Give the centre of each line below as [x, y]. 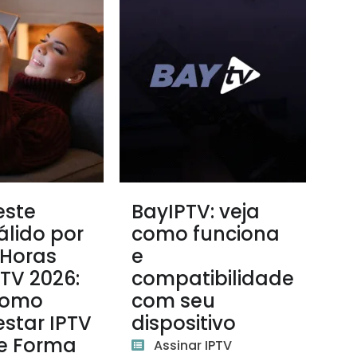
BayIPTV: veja [196, 212]
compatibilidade [213, 279]
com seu [174, 301]
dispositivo [184, 323]
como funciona [206, 234]
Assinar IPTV [193, 345]
